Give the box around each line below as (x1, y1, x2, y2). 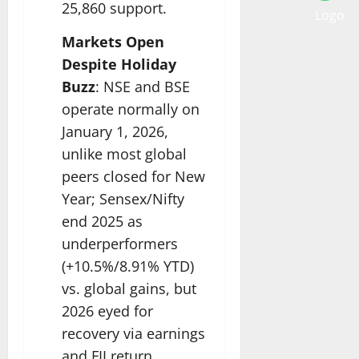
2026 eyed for (62, 301, 153, 321)
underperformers (62, 233, 178, 253)
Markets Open (62, 31, 164, 51)
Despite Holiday (62, 54, 176, 74)
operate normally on (62, 99, 200, 119)
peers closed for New (62, 166, 205, 186)
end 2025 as (62, 211, 143, 231)
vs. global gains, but (62, 278, 196, 298)
